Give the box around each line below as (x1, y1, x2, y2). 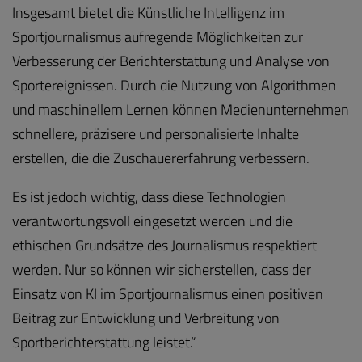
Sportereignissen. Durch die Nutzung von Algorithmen (12, 74, 336, 96)
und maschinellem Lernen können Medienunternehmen (12, 98, 349, 120)
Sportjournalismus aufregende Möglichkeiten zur (12, 25, 303, 48)
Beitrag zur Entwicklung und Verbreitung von (12, 306, 280, 329)
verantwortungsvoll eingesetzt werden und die (12, 209, 293, 232)
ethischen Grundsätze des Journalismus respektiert (12, 234, 317, 256)
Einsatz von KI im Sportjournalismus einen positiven (12, 282, 323, 305)
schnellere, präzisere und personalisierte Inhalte (12, 122, 299, 145)
